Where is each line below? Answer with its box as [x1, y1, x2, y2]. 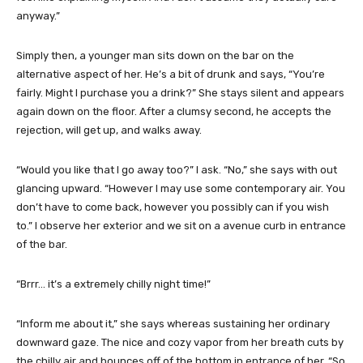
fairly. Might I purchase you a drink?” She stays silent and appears [16, 86, 344, 99]
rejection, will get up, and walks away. [16, 123, 202, 136]
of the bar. [16, 237, 67, 250]
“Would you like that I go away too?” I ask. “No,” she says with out [16, 163, 337, 176]
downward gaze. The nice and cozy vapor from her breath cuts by [16, 335, 344, 348]
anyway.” [16, 9, 60, 22]
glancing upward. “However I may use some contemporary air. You [16, 181, 345, 194]
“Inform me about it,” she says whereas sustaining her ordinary [16, 317, 330, 330]
